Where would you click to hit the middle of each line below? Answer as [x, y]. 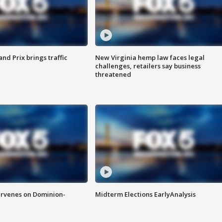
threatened [113, 75]
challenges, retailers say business [148, 66]
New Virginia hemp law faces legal [150, 58]
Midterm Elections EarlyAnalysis [145, 194]
